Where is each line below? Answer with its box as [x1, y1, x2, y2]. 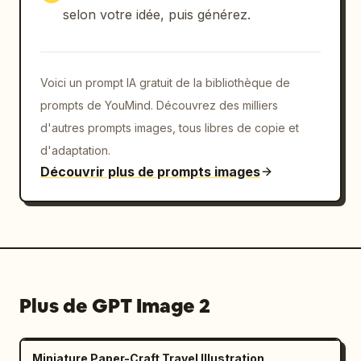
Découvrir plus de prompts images [40, 164, 260, 180]
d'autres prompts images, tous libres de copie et [40, 121, 299, 135]
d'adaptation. [40, 143, 110, 157]
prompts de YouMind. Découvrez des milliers [40, 98, 278, 112]
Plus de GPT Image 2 [19, 293, 210, 318]
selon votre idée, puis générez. [63, 6, 251, 23]
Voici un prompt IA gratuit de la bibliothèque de [40, 76, 290, 89]
